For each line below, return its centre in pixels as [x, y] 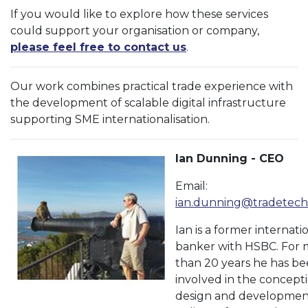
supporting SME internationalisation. [110, 119]
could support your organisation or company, [135, 31]
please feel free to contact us [98, 47]
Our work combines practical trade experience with [152, 86]
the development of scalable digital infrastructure [148, 103]
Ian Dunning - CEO [230, 158]
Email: [191, 186]
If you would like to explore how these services [139, 14]
